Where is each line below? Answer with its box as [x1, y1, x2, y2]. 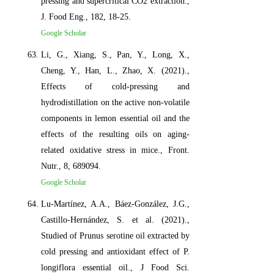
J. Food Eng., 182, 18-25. [41, 12, 131, 21]
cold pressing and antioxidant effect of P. [41, 246, 190, 256]
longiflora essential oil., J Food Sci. [41, 262, 190, 272]
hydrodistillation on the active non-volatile [41, 97, 190, 107]
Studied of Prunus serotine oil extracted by [41, 231, 190, 240]
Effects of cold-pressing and [41, 81, 190, 91]
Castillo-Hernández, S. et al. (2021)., [41, 215, 190, 224]
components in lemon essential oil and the [41, 113, 190, 123]
